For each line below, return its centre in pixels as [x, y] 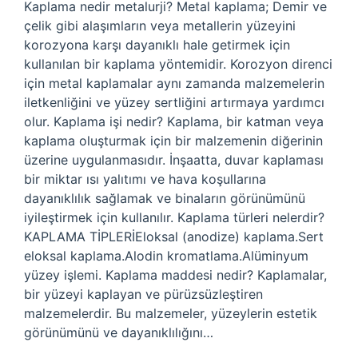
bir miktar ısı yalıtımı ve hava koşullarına [145, 179]
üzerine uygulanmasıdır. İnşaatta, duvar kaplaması [174, 160]
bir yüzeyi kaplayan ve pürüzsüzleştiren [143, 294]
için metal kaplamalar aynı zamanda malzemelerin [174, 83]
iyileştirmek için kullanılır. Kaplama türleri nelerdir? [174, 217]
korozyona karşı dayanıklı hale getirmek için [157, 45]
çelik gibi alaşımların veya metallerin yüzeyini [160, 26]
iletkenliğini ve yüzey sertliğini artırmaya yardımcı [174, 102]
